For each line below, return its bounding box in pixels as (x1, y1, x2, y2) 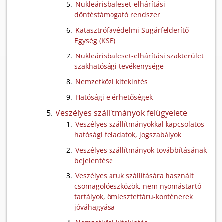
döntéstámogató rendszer (74, 10, 160, 19)
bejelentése (74, 156, 113, 165)
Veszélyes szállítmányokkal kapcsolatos (75, 119, 204, 129)
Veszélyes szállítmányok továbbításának (75, 145, 207, 155)
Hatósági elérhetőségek (75, 92, 153, 102)
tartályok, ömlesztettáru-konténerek (74, 192, 193, 201)
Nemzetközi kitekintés (75, 77, 148, 86)
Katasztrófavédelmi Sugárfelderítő (75, 25, 189, 35)
